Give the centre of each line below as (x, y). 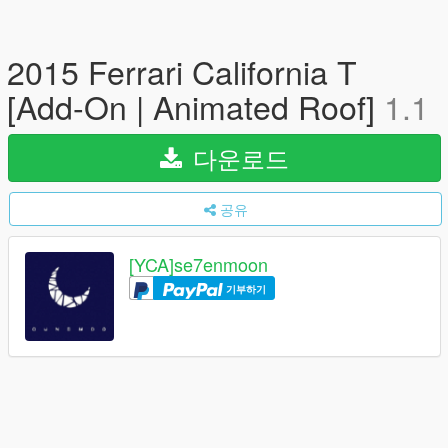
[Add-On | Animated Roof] (195, 106)
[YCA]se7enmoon (198, 264)
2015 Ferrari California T (182, 71)
